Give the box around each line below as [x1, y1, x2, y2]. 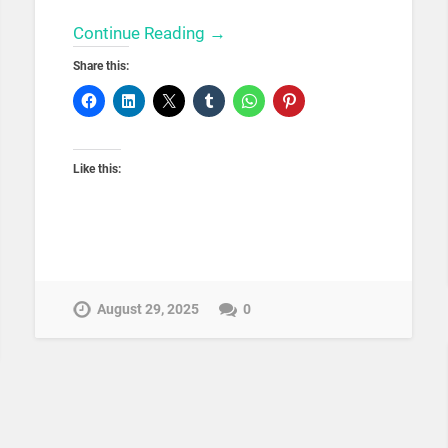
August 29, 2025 [96, 300, 199, 318]
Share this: [72, 59, 129, 74]
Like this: [72, 162, 121, 177]
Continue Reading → [72, 23, 226, 44]
